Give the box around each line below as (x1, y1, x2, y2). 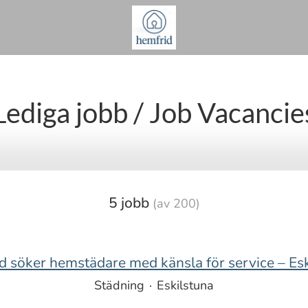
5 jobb (108, 193, 153, 212)
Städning (94, 277, 144, 294)
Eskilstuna (157, 277, 214, 294)
